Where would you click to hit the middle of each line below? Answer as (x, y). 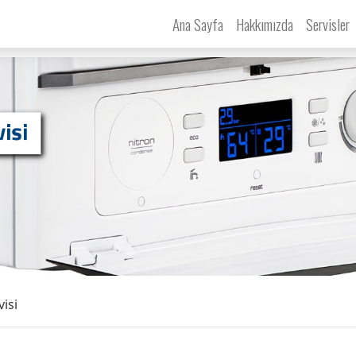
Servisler (329, 24)
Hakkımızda (264, 24)
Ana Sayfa (197, 24)
